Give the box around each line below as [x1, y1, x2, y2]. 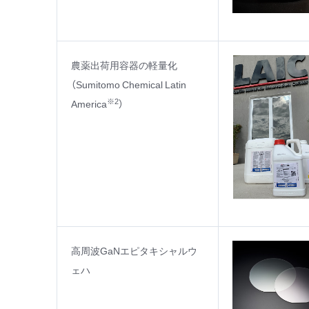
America [71, 97, 107, 110]
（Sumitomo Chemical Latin [71, 77, 186, 91]
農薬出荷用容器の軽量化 [71, 58, 177, 72]
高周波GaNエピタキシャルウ [71, 243, 197, 257]
